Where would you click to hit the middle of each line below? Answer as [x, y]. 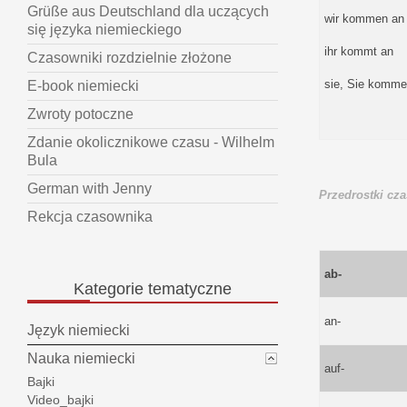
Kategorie [109, 289]
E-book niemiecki [83, 86]
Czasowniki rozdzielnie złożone [129, 58]
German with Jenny [89, 189]
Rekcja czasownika [90, 217]
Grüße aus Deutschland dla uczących [148, 12]
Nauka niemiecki [81, 359]
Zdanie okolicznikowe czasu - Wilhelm [151, 143]
